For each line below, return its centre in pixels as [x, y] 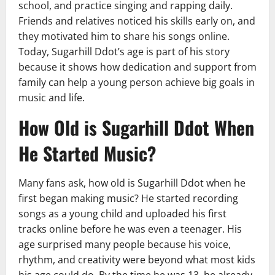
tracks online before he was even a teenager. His [130, 229]
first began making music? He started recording [128, 199]
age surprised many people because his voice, [125, 245]
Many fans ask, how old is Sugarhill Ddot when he [132, 183]
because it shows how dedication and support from [137, 67]
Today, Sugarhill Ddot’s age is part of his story [124, 52]
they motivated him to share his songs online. [124, 37]
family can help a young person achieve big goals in [137, 83]
